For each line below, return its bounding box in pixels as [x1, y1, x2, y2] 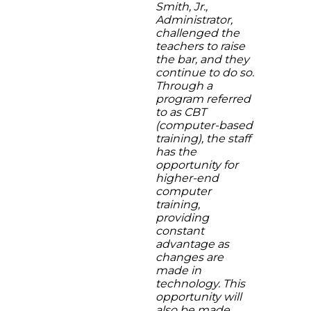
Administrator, [155, 13, 233, 26]
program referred [155, 92, 251, 106]
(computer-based [155, 119, 253, 132]
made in [155, 264, 201, 277]
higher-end [155, 171, 219, 185]
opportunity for [155, 158, 238, 171]
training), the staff [155, 132, 251, 145]
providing [155, 211, 209, 224]
